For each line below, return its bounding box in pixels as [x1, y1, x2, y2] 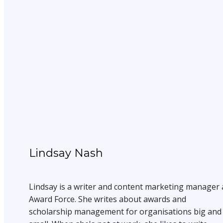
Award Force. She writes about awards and [29, 193, 186, 205]
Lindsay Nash [29, 146, 103, 160]
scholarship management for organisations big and [29, 206, 222, 217]
